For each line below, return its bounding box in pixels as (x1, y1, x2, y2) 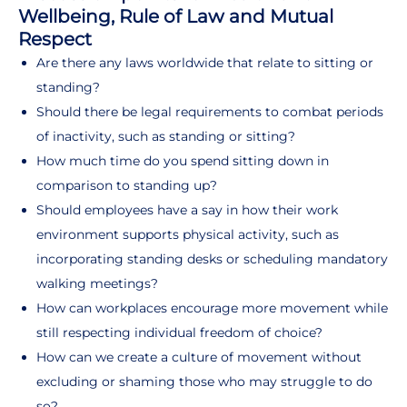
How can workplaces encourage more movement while (36, 299, 388, 316)
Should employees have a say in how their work (36, 201, 338, 218)
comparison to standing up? (36, 176, 217, 194)
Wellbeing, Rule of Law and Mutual (18, 5, 333, 27)
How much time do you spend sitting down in (36, 152, 329, 169)
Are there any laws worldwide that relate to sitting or (36, 54, 373, 71)
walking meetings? (36, 274, 158, 292)
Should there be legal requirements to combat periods (36, 103, 383, 120)
